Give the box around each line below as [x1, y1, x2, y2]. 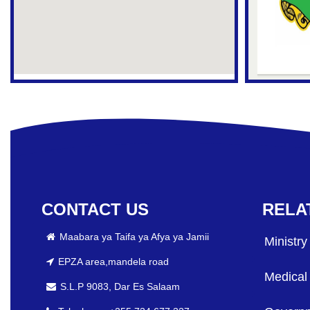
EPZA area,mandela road [57, 255, 169, 267]
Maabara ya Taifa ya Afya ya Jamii [59, 230, 209, 242]
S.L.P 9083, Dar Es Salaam [60, 280, 180, 292]
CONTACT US [42, 200, 149, 219]
